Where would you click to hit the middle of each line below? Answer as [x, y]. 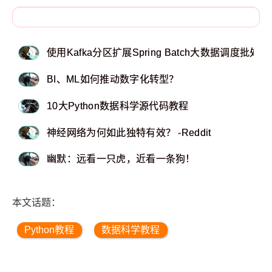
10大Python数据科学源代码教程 [118, 106]
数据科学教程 [131, 229]
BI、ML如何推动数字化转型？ [113, 80]
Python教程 [49, 229]
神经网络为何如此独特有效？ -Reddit [129, 132]
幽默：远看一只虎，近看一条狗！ [121, 159]
